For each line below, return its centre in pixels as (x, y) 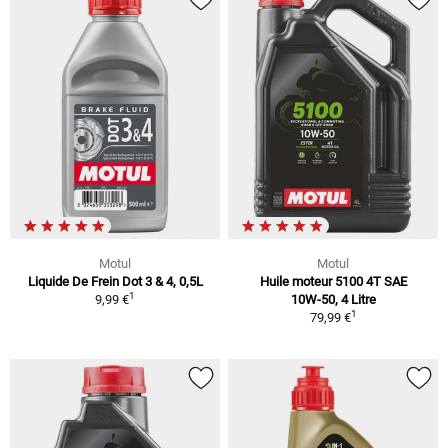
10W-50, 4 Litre (333, 299)
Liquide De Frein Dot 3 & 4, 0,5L (115, 281)
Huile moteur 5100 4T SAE (333, 281)
